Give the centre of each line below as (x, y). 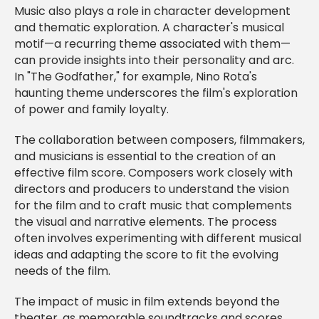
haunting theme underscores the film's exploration (156, 94)
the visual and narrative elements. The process (146, 223)
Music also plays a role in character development (152, 12)
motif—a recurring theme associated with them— (152, 45)
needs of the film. (62, 272)
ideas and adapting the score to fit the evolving (146, 255)
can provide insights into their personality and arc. (154, 61)
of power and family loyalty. (91, 110)
